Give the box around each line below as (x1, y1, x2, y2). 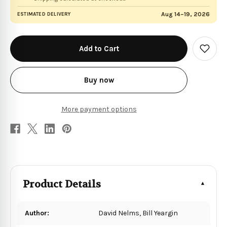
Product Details (23, 177, 101, 191)
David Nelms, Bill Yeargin (98, 208, 178, 217)
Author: (25, 208, 49, 217)
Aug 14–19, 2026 (161, 10, 210, 18)
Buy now (84, 75, 114, 85)
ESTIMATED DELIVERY (17, 11, 71, 17)
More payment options (61, 104, 137, 113)
